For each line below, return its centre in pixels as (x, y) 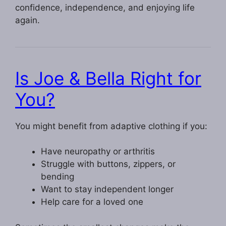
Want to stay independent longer (107, 189)
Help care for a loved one (92, 202)
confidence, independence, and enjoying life (105, 7)
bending (58, 177)
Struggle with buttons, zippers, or (108, 164)
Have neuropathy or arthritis (98, 152)
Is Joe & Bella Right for (108, 78)
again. (27, 20)
